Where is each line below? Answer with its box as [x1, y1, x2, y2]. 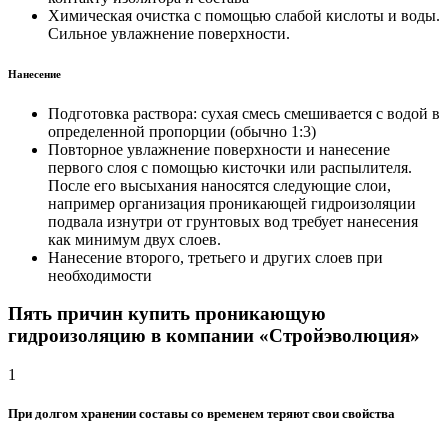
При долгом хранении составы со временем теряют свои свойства [8, 406, 395, 422]
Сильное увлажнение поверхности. [48, 24, 290, 42]
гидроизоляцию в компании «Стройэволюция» [8, 325, 420, 347]
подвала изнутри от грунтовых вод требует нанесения [48, 212, 418, 230]
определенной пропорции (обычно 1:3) [48, 122, 316, 140]
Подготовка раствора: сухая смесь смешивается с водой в [48, 104, 440, 122]
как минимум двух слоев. [48, 230, 221, 248]
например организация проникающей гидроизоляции [48, 194, 416, 212]
